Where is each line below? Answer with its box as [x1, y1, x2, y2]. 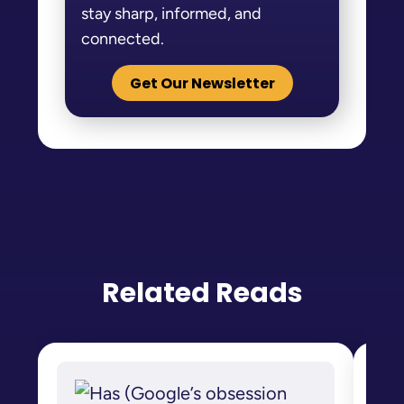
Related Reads [101, 273, 303, 312]
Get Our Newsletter [129, 72, 275, 94]
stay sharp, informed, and [81, 3, 262, 23]
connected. [81, 28, 164, 49]
